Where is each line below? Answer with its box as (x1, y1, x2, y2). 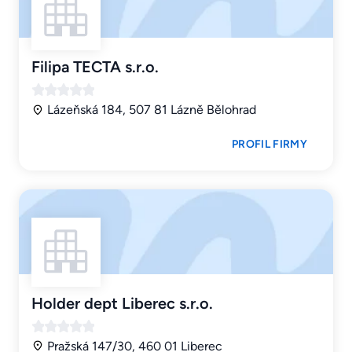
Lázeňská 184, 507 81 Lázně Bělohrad (47, 101, 256, 117)
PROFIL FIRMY (232, 137, 307, 151)
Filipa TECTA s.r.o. (31, 57, 159, 76)
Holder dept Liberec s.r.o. (31, 293, 213, 313)
